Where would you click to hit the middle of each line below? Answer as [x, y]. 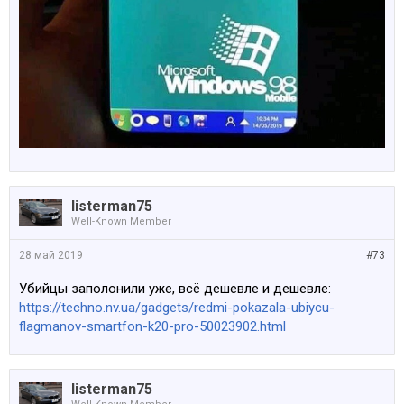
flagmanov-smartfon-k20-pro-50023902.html [152, 326]
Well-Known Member [121, 221]
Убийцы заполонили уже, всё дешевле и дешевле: [175, 288]
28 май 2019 [51, 255]
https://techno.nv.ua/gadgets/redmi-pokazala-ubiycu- [177, 307]
